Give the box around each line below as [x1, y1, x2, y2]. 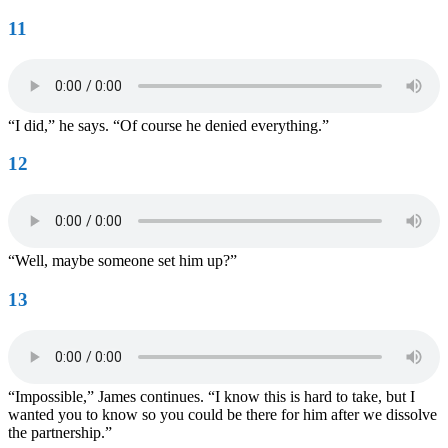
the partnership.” [8, 423, 112, 441]
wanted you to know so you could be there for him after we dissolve [8, 405, 437, 423]
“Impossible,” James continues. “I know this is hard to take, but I [8, 387, 415, 405]
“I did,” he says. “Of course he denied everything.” [8, 116, 329, 134]
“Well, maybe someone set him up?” [8, 252, 237, 270]
